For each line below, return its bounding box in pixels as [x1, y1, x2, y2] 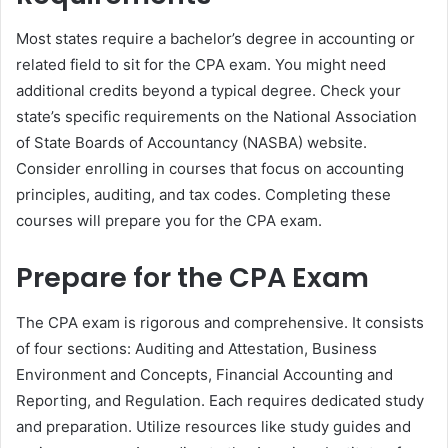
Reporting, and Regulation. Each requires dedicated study [16, 390, 424, 410]
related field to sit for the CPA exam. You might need [16, 55, 386, 75]
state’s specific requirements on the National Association [16, 107, 417, 127]
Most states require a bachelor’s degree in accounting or [16, 29, 415, 49]
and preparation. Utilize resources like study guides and [16, 416, 411, 436]
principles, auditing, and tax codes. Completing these [16, 185, 391, 205]
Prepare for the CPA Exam [16, 259, 369, 297]
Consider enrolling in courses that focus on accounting [16, 159, 404, 179]
